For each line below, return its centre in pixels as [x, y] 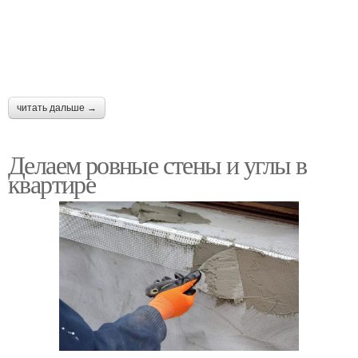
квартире [52, 183]
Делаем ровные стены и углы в [157, 164]
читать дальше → [57, 108]
